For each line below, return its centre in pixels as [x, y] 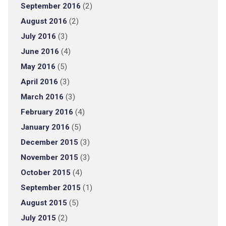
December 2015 [49, 142]
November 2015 [49, 157]
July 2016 [38, 36]
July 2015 [38, 218]
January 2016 [45, 127]
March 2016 [42, 97]
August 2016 [44, 21]
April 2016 [39, 82]
